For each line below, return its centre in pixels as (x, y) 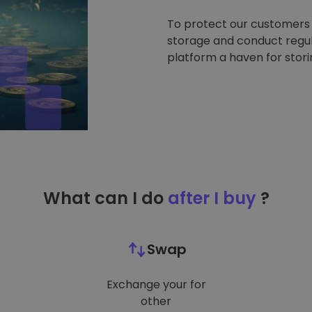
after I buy (212, 198)
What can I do (105, 198)
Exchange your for (156, 284)
